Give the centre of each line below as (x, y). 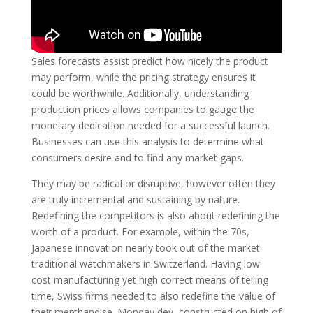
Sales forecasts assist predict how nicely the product (150, 61)
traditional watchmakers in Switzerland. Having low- (147, 263)
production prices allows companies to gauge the (143, 109)
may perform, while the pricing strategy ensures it (143, 77)
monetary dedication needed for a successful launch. (150, 125)
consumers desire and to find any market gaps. (137, 157)
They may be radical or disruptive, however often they (153, 183)
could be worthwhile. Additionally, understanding (140, 93)
